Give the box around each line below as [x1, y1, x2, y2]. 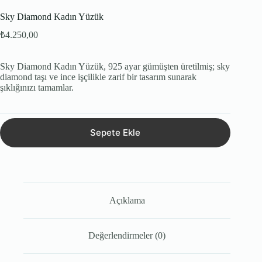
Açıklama [109, 195, 145, 205]
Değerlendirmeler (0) [88, 230, 166, 241]
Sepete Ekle [90, 127, 141, 139]
